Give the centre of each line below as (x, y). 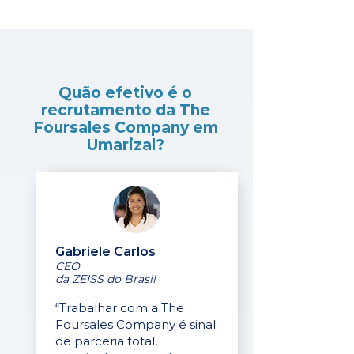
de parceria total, (106, 341)
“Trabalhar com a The (120, 308)
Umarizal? (125, 145)
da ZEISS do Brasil (105, 279)
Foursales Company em (125, 128)
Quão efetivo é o (125, 93)
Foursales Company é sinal (136, 324)
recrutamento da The (125, 110)
